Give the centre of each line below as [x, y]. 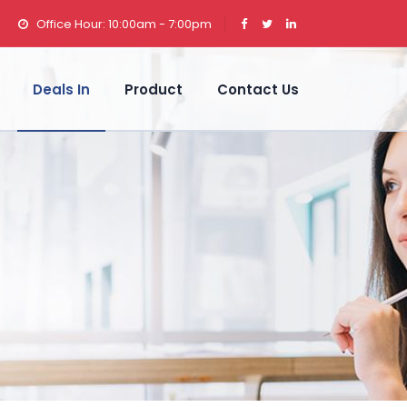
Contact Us [258, 89]
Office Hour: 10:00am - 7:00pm [124, 24]
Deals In [61, 89]
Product [154, 89]
